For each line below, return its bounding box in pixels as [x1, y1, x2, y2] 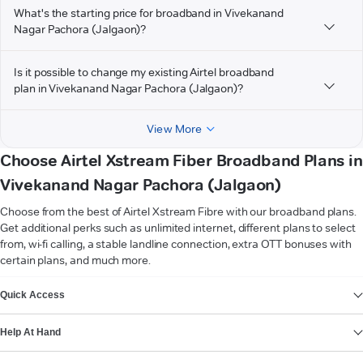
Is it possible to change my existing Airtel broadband [14, 65, 275, 80]
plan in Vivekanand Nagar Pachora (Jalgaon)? [14, 81, 243, 96]
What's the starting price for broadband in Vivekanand [14, 6, 284, 21]
